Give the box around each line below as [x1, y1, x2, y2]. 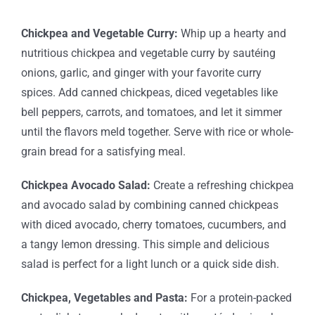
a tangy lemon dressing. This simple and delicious [20, 238, 269, 251]
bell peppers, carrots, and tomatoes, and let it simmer [20, 105, 282, 119]
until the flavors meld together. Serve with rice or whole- [20, 125, 293, 139]
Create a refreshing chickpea [150, 179, 294, 192]
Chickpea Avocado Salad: [20, 179, 150, 192]
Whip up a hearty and [177, 27, 286, 40]
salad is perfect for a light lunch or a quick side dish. [20, 257, 279, 271]
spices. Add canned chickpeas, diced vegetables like [20, 86, 278, 99]
